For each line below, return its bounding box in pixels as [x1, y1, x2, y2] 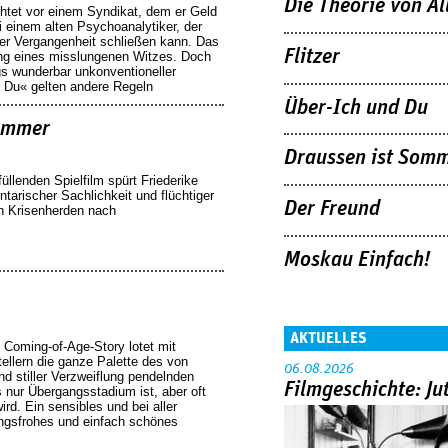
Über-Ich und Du [284, 96, 428, 119]
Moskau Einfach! [284, 248, 430, 271]
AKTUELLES [290, 329, 367, 346]
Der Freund [284, 198, 380, 220]
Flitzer [284, 45, 340, 68]
